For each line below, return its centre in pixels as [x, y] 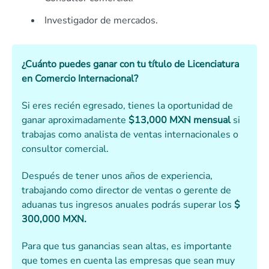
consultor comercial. [65, 149]
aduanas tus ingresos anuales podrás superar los [128, 205]
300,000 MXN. [54, 219]
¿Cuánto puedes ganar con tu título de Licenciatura [130, 65]
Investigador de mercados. [101, 21]
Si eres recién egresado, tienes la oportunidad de [127, 106]
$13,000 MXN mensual [180, 120]
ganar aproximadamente [75, 120]
